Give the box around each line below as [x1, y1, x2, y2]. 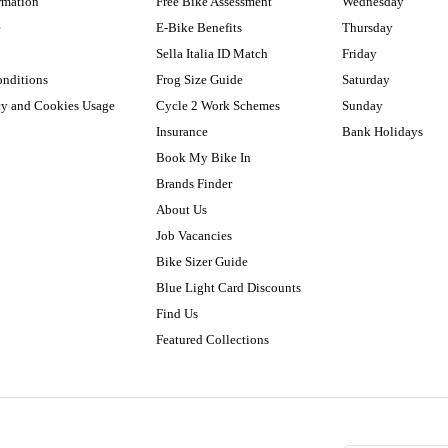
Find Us [155, 305, 198, 321]
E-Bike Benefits [155, 19, 242, 35]
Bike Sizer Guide [155, 253, 248, 269]
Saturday [342, 71, 391, 87]
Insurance [155, 123, 208, 139]
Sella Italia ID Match [155, 45, 268, 61]
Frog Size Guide [155, 71, 243, 87]
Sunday [342, 97, 384, 113]
